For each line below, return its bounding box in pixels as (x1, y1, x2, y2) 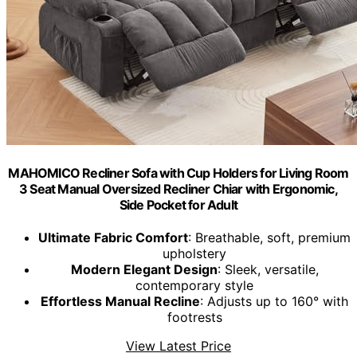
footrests (167, 309, 222, 326)
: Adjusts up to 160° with (200, 293, 348, 310)
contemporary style (135, 277, 253, 294)
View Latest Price (126, 338, 231, 355)
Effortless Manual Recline (41, 293, 200, 310)
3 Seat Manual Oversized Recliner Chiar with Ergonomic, (19, 180, 338, 197)
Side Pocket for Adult (119, 196, 238, 213)
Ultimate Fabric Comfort (38, 229, 188, 246)
